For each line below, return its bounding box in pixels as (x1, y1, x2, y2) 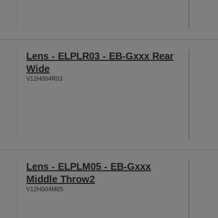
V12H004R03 (26, 75, 63, 82)
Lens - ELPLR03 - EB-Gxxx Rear (26, 50, 174, 61)
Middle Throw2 (26, 174, 95, 185)
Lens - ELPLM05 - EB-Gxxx (26, 161, 151, 172)
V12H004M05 (26, 186, 64, 193)
